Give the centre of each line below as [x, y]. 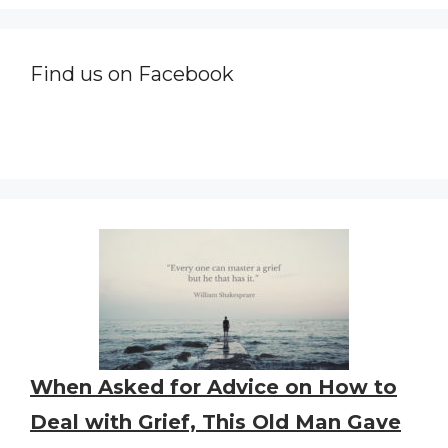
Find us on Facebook [132, 73]
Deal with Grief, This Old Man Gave [215, 421]
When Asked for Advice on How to [213, 386]
